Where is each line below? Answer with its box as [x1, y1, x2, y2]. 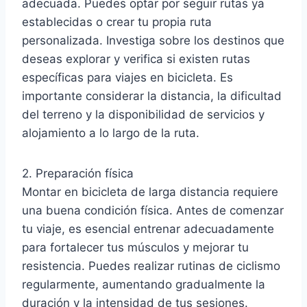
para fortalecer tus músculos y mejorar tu [22, 240, 249, 254]
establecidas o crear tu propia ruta [22, 14, 212, 29]
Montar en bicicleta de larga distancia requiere [22, 184, 278, 199]
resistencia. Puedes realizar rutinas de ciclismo [22, 258, 280, 273]
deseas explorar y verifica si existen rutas [22, 51, 250, 66]
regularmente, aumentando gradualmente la [22, 277, 265, 291]
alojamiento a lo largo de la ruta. [22, 125, 199, 140]
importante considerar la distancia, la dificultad [22, 88, 282, 103]
